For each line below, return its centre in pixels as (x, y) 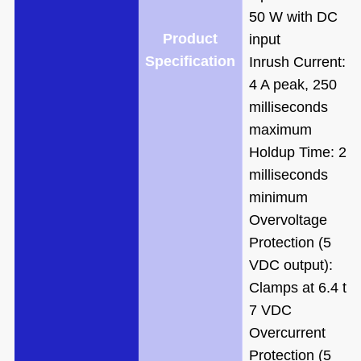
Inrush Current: (297, 62)
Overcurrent (287, 332)
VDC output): (290, 265)
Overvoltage (288, 220)
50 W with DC (293, 17)
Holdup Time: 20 (301, 152)
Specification (190, 61)
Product (190, 38)
